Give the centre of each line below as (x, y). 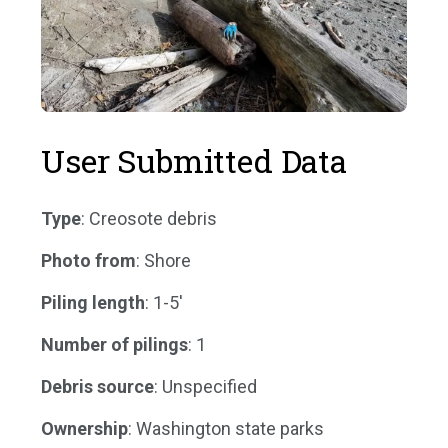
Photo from (88, 261)
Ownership (84, 429)
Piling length (93, 303)
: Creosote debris (149, 219)
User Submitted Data (194, 161)
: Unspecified (205, 387)
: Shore (163, 261)
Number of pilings (114, 345)
